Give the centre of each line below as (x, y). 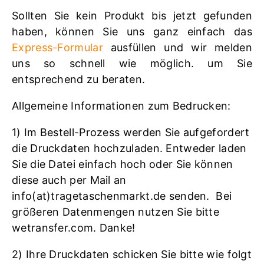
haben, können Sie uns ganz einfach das (132, 31)
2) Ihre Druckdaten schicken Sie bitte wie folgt (132, 254)
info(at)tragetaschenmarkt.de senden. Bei (122, 196)
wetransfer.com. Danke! (74, 227)
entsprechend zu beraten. (79, 79)
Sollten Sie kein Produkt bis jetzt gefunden (132, 15)
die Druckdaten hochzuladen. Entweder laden (129, 148)
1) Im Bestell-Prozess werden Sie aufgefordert (131, 132)
